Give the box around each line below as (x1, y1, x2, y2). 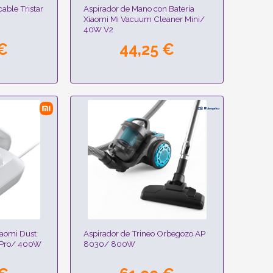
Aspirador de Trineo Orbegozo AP (83, 228, 206, 238)
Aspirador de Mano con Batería (83, 4, 195, 14)
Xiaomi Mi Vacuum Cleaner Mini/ (83, 14, 205, 24)
